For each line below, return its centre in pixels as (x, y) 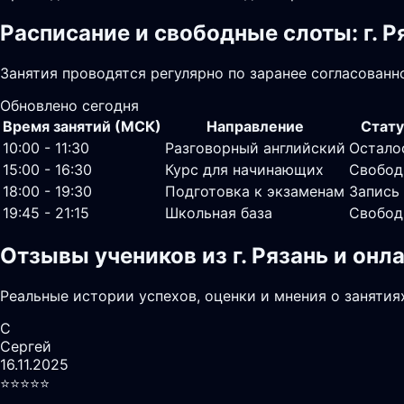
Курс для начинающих (244, 169)
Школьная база (219, 212)
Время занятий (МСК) (82, 126)
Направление (255, 126)
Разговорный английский (255, 147)
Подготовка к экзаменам (255, 191)
